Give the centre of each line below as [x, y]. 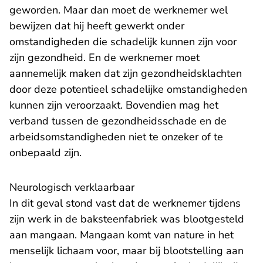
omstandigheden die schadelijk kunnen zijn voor [123, 42]
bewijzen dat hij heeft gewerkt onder [97, 26]
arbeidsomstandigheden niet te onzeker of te [116, 137]
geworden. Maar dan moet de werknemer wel [119, 10]
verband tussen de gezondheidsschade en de [118, 121]
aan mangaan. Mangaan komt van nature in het [122, 235]
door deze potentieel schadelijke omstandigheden [128, 89]
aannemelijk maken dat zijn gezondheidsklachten [126, 73]
